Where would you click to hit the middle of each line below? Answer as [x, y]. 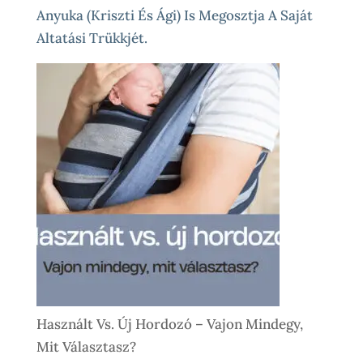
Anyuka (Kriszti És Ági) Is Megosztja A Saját [174, 15]
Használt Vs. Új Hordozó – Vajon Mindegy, [169, 324]
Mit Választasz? [86, 346]
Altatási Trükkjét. [92, 38]
